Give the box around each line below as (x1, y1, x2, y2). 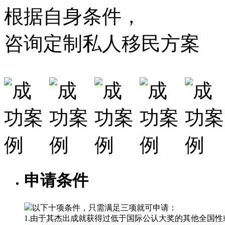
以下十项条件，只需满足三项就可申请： (32, 203, 177, 212)
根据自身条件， (4, 6, 141, 28)
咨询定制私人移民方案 (4, 33, 200, 55)
